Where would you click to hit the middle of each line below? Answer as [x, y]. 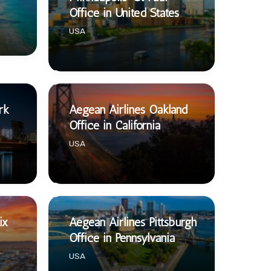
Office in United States [124, 12]
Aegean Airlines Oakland [128, 109]
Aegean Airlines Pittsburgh [132, 222]
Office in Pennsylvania [122, 237]
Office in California [114, 125]
